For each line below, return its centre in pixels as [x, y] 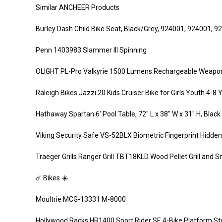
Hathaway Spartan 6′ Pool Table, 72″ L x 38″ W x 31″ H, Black [128, 114]
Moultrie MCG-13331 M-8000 [81, 199]
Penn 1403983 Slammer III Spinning [91, 50]
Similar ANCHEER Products [78, 7]
